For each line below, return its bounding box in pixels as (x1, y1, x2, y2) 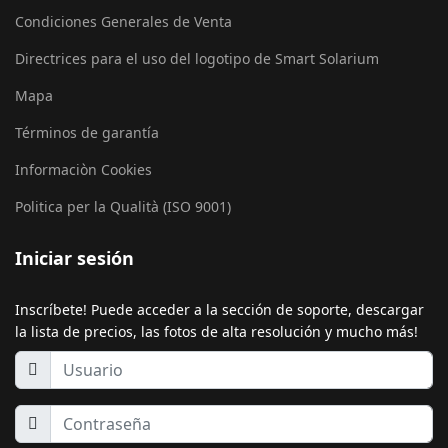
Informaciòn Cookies (15, 159, 152, 179)
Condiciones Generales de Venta (15, 11, 232, 31)
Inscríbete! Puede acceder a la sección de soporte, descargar (15, 299, 424, 319)
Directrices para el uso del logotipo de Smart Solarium (15, 48, 379, 68)
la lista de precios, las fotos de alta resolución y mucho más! (15, 321, 418, 341)
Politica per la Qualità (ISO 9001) (15, 196, 231, 216)
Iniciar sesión (15, 245, 134, 270)
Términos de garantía (15, 122, 159, 142)
